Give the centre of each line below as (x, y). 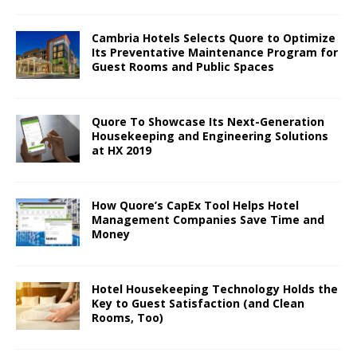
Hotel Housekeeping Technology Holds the (215, 288)
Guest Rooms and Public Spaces (183, 66)
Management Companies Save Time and (208, 219)
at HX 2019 (122, 150)
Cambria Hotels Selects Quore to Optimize (214, 37)
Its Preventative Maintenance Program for (215, 52)
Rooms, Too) (127, 317)
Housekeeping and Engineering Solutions (210, 135)
